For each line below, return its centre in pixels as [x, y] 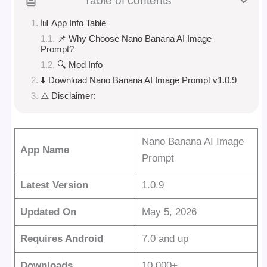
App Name [44, 150]
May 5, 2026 [169, 212]
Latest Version [54, 185]
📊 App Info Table [74, 23]
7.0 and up [165, 239]
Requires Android [61, 239]
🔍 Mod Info [80, 64]
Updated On [48, 212]
